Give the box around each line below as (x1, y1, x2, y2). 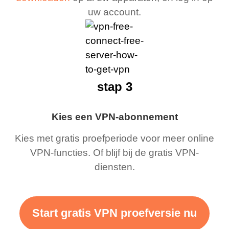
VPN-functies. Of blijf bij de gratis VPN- (30, 147, 199, 158)
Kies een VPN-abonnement (51, 111, 178, 122)
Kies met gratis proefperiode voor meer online (15, 133, 214, 144)
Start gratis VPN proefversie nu (32, 207, 197, 220)
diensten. (94, 162, 135, 173)
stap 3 (97, 80, 132, 94)
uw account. (88, 7, 141, 18)
